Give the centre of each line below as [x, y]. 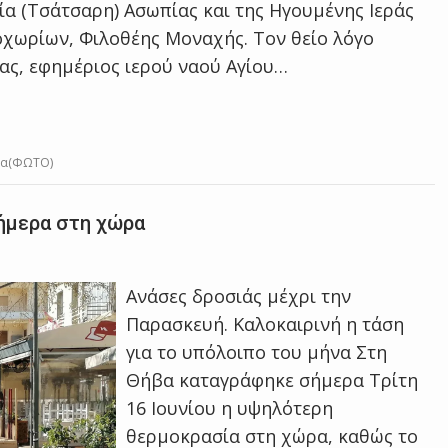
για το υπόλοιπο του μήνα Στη [257, 352]
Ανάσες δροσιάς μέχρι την [239, 296]
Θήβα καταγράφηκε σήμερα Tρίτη [272, 380]
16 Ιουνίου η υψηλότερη [230, 408]
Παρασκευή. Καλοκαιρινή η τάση [265, 324]
